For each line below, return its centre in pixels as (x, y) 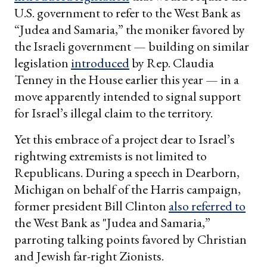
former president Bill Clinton (91, 206)
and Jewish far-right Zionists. (89, 256)
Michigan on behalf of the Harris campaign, (128, 190)
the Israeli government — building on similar (132, 46)
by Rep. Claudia (172, 63)
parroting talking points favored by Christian (131, 240)
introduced (100, 63)
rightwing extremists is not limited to (111, 156)
